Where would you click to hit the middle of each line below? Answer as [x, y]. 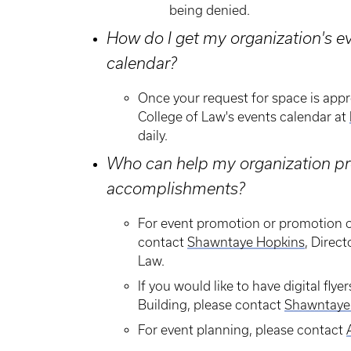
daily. [153, 136]
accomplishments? [175, 188]
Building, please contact [211, 305]
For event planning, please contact [242, 330]
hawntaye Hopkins [250, 242]
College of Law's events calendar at [244, 117]
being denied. [210, 10]
